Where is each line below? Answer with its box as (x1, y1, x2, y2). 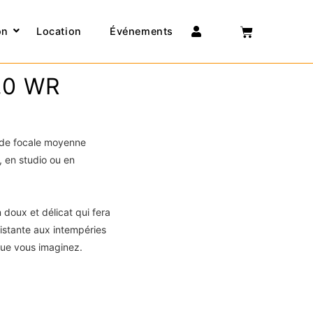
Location (36, 25, 82, 38)
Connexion (200, 16, 257, 31)
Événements (109, 25, 173, 38)
